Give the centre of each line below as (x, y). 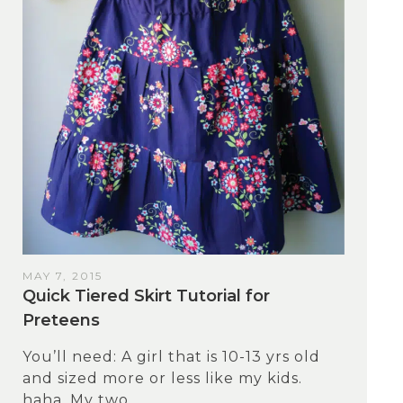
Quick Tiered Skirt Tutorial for (146, 296)
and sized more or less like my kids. (162, 379)
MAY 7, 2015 (63, 276)
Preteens (61, 321)
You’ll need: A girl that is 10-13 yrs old (171, 357)
